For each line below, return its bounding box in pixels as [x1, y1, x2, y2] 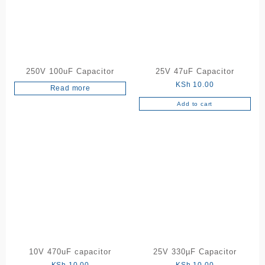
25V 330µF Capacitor [153, 247, 237, 257]
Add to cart [177, 100, 213, 107]
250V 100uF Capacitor [26, 66, 115, 76]
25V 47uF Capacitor [155, 66, 234, 76]
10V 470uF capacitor [29, 247, 112, 257]
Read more [50, 83, 91, 92]
